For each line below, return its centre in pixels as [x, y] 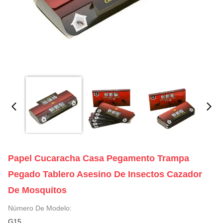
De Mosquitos [37, 190]
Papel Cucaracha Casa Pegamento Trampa [99, 158]
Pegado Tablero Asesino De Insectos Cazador [105, 174]
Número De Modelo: [40, 208]
